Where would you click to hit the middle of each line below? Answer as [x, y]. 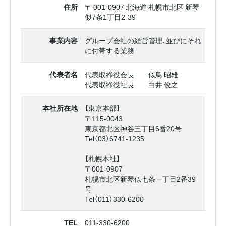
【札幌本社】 [102, 159]
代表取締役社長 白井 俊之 [131, 84]
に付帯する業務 [109, 51]
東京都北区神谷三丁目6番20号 [133, 128]
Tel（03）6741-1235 [114, 138]
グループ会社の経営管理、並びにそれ [143, 41]
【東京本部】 [102, 108]
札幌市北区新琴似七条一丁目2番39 [140, 179]
